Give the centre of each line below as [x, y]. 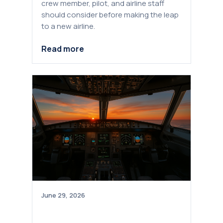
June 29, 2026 [63, 195]
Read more [63, 49]
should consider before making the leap [110, 15]
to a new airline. [68, 26]
